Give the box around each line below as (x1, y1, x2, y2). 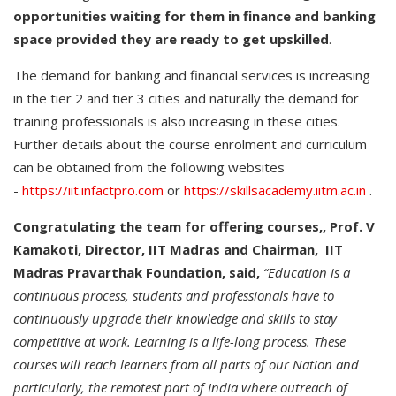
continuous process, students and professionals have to (13, 286, 334, 304)
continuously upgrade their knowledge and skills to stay (13, 309, 337, 327)
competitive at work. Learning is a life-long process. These (13, 332, 346, 350)
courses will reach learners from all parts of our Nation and (13, 355, 359, 373)
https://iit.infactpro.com (22, 181, 164, 199)
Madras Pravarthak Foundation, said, (13, 263, 260, 281)
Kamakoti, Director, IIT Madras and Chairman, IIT (13, 240, 343, 258)
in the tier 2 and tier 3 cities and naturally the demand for (13, 89, 359, 107)
